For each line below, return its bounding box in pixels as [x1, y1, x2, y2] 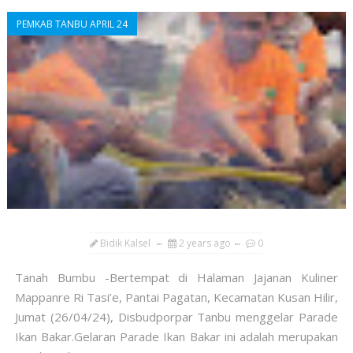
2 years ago [178, 236, 231, 251]
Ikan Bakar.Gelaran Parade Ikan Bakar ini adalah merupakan [14, 329, 339, 345]
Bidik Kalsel [99, 236, 150, 251]
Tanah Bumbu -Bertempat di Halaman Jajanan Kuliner [14, 269, 339, 286]
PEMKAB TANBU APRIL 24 [16, 17, 128, 32]
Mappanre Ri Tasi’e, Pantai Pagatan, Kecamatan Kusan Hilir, [14, 289, 339, 306]
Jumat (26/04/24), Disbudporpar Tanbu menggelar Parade [14, 309, 339, 325]
